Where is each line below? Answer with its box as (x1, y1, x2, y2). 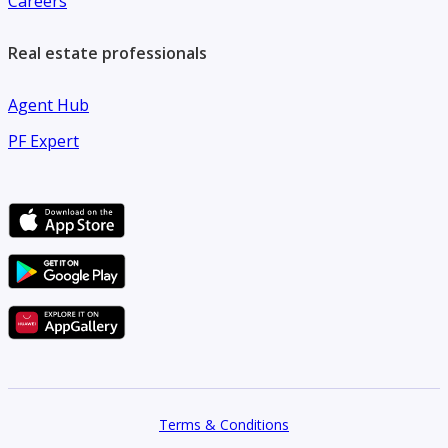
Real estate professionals (8, 42, 207, 65)
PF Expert (8, 130, 79, 153)
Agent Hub (8, 94, 89, 117)
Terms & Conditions (159, 415, 289, 435)
